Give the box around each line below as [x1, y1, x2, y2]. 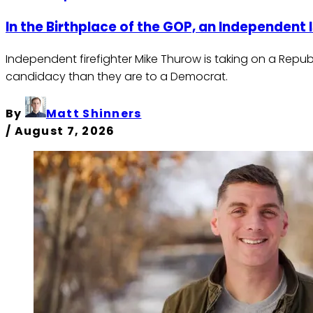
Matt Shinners [45, 105, 142, 122]
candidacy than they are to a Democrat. [6, 68, 228, 85]
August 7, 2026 [14, 122, 115, 139]
